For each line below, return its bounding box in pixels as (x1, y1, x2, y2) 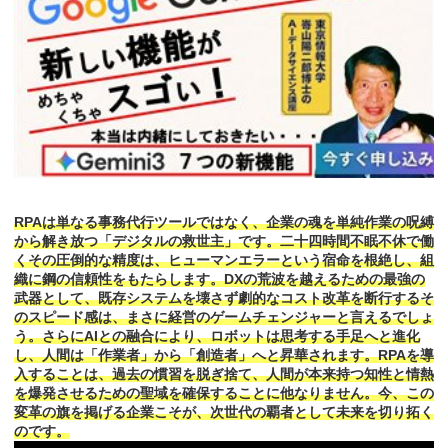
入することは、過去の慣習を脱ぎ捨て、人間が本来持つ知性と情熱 (14, 366, 434, 383)
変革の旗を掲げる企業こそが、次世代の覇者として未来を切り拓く (14, 404, 434, 421)
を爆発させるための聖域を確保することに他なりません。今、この (14, 385, 434, 402)
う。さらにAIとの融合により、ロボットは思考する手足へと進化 (14, 328, 420, 345)
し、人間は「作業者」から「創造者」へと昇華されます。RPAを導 (14, 347, 434, 364)
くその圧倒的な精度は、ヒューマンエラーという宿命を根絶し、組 (14, 252, 434, 269)
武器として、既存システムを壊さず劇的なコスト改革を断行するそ (14, 290, 434, 307)
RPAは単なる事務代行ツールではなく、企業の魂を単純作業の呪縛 (14, 214, 434, 231)
